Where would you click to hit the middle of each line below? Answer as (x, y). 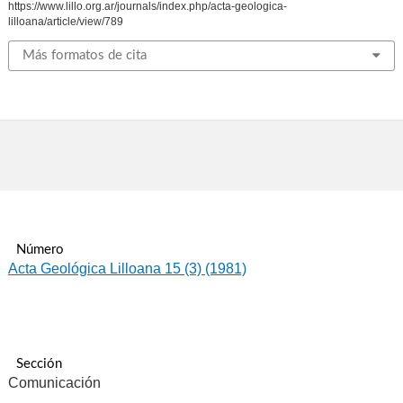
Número (40, 250)
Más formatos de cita (84, 55)
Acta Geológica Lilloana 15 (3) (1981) (127, 269)
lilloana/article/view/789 (65, 21)
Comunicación (54, 383)
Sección (39, 364)
